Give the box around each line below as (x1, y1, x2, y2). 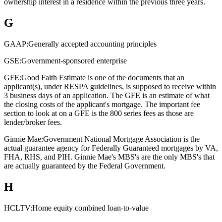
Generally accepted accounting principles (28, 39, 157, 48)
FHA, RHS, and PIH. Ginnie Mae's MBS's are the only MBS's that (4, 152, 215, 161)
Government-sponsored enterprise (21, 56, 127, 65)
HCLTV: (4, 203, 32, 212)
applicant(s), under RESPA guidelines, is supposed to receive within (4, 82, 216, 91)
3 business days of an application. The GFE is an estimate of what (4, 91, 210, 100)
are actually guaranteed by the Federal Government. (4, 161, 166, 170)
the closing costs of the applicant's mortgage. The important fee (4, 100, 200, 109)
